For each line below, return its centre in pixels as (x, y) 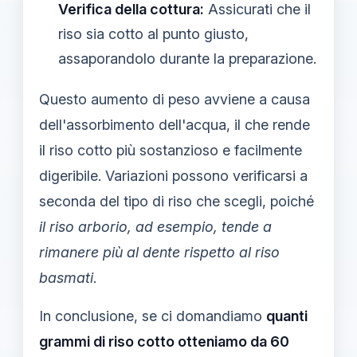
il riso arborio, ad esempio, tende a (155, 227)
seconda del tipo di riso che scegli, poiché (177, 201)
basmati (66, 278)
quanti (287, 316)
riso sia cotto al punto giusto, (153, 34)
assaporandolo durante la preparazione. (187, 59)
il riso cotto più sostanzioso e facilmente (171, 150)
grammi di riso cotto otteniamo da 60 (164, 341)
